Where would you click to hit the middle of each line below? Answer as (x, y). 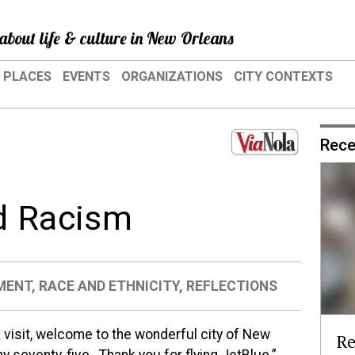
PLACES (27, 76)
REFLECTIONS (232, 286)
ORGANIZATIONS (172, 76)
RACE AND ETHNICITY (109, 286)
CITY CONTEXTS (283, 76)
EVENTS (86, 76)
